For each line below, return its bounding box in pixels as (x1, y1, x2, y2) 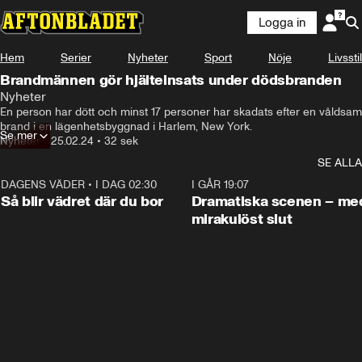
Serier (61, 51, 91, 65)
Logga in (259, 15, 305, 30)
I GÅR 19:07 (191, 178, 249, 192)
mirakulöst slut (191, 210, 293, 228)
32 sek (104, 134, 138, 148)
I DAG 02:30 (95, 178, 157, 192)
